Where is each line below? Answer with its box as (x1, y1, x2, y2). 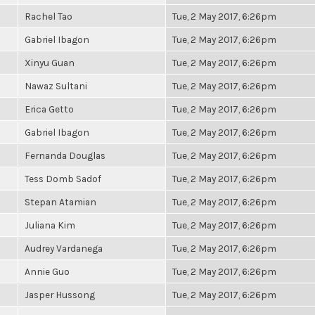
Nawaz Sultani (25, 80, 87, 91)
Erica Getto (25, 103, 74, 115)
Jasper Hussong (25, 289, 95, 300)
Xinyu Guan (25, 57, 75, 68)
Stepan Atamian (25, 196, 96, 207)
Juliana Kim (25, 219, 75, 231)
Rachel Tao (25, 11, 72, 22)
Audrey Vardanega (25, 243, 103, 254)
